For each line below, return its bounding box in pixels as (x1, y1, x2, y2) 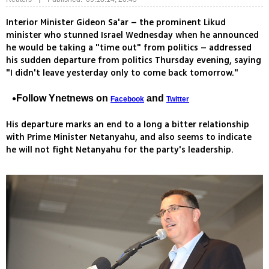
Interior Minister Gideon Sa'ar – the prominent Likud (6, 16, 226, 29)
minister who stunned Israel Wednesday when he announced (6, 29, 259, 42)
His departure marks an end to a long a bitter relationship (6, 118, 249, 131)
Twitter (166, 95, 189, 104)
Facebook (110, 95, 144, 104)
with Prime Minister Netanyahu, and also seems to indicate (6, 131, 252, 144)
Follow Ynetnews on (16, 93, 110, 104)
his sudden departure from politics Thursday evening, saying (6, 54, 261, 67)
